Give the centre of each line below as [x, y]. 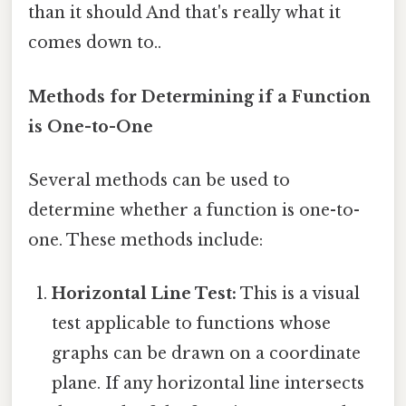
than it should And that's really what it [184, 13]
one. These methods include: [145, 240]
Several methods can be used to [159, 180]
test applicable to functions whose [192, 324]
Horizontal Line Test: [145, 294]
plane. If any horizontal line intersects [208, 384]
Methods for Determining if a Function [199, 97]
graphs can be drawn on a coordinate [207, 354]
